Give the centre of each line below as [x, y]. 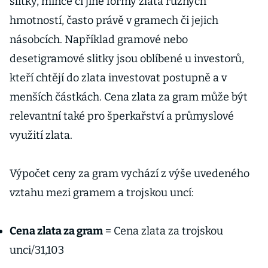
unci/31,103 [37, 250]
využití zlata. [41, 135]
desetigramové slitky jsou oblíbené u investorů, [127, 59]
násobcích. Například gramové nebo [99, 39]
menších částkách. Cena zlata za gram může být [129, 97]
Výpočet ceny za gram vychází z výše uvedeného [130, 173]
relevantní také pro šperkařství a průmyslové [122, 116]
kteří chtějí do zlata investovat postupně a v [118, 78]
